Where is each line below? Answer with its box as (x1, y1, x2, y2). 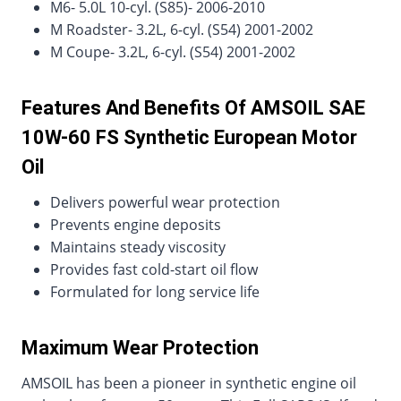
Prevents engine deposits (50, 215, 221, 235)
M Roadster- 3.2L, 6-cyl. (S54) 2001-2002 (50, 20, 313, 39)
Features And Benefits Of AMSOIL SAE (21, 97, 365, 119)
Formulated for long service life (50, 282, 260, 302)
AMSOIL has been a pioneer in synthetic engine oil (21, 373, 356, 393)
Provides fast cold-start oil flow (50, 260, 258, 279)
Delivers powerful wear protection (50, 192, 280, 212)
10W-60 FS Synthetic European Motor (21, 126, 357, 149)
